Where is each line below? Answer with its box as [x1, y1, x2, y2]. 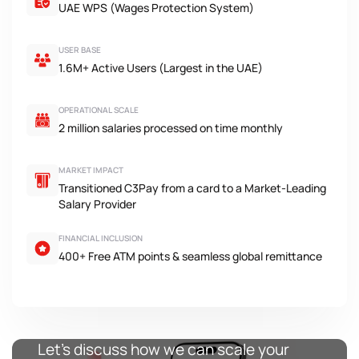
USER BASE [58, 44, 101, 56]
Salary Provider [58, 196, 136, 212]
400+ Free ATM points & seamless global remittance [58, 248, 322, 264]
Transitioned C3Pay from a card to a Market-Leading [58, 180, 326, 196]
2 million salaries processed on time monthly [58, 120, 283, 136]
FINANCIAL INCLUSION [58, 232, 143, 244]
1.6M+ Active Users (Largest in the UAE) [58, 60, 263, 76]
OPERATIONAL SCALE [58, 104, 139, 116]
